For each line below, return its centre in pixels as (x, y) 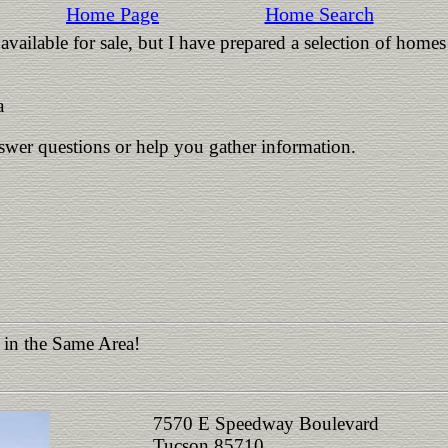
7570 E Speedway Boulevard (265, 423)
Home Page (112, 14)
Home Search (319, 14)
